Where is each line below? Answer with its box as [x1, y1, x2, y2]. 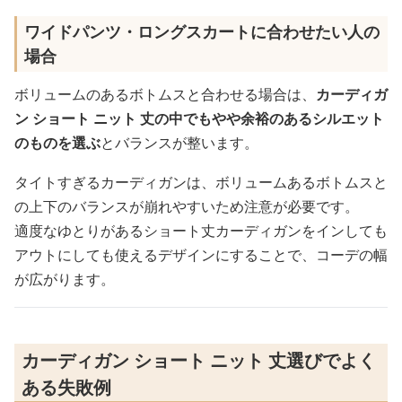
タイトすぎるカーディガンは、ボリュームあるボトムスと [14, 172, 388, 192]
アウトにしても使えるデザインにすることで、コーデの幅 [14, 245, 388, 265]
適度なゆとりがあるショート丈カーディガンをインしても [14, 221, 388, 240]
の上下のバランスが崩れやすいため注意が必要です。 [14, 197, 359, 216]
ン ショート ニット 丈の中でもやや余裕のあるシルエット [14, 109, 384, 128]
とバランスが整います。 [100, 133, 258, 153]
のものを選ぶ [14, 133, 100, 153]
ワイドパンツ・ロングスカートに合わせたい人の [24, 21, 380, 42]
